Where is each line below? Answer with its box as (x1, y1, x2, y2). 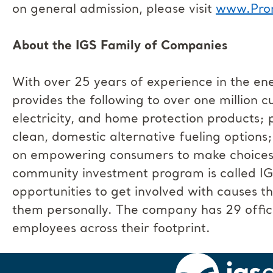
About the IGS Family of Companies (12, 39, 228, 54)
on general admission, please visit (12, 2, 216, 17)
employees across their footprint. (12, 222, 210, 236)
